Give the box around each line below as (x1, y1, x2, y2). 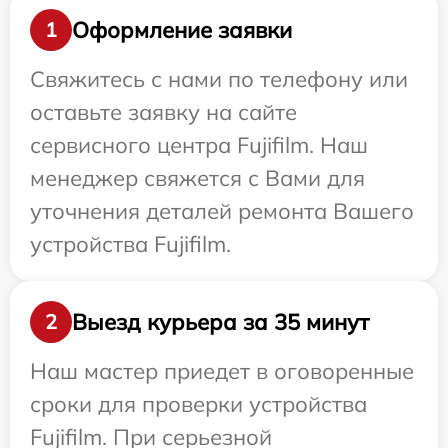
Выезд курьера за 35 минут (72, 307, 369, 336)
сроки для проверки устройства (30, 390, 367, 419)
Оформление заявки (72, 15, 292, 44)
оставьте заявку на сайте (30, 98, 297, 127)
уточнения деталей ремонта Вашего (30, 197, 414, 226)
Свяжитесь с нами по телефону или (30, 65, 408, 94)
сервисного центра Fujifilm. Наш (30, 131, 368, 160)
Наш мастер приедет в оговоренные (30, 357, 414, 386)
